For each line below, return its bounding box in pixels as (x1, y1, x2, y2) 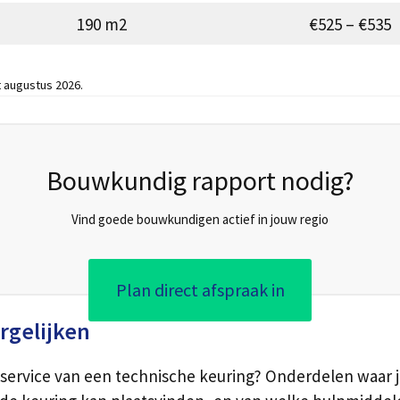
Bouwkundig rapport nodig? (46, 163, 354, 198)
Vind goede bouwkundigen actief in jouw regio (71, 211, 329, 229)
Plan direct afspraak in (115, 279, 285, 302)
